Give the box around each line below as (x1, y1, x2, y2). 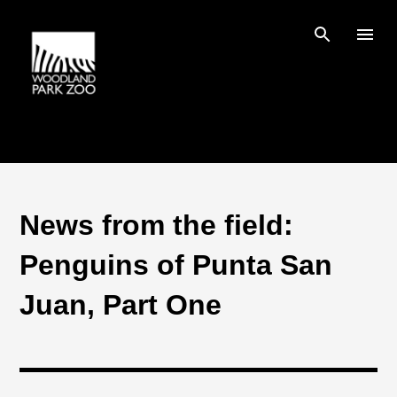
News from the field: (19, 209, 294, 241)
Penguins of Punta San (19, 249, 333, 281)
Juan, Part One (19, 289, 222, 321)
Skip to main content (136, 14, 263, 29)
